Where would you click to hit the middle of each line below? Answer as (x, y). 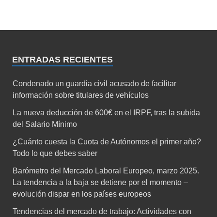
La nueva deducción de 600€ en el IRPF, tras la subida (106, 113)
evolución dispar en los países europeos (82, 194)
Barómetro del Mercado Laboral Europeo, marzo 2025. (106, 171)
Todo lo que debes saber (55, 154)
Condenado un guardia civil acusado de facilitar (94, 84)
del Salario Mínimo (45, 124)
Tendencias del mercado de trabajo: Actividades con (102, 212)
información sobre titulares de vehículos (81, 95)
